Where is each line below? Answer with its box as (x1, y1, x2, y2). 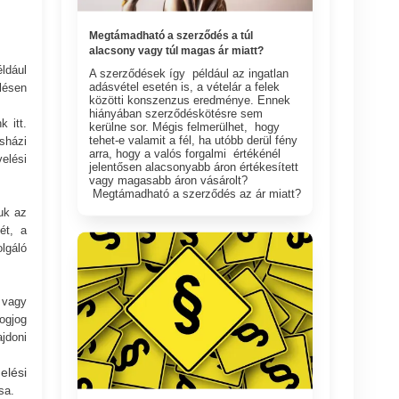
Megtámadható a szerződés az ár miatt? (89, 186, 302, 200)
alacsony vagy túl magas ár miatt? (89, 44, 265, 57)
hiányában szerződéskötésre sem (89, 106, 264, 120)
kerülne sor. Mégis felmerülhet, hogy (89, 119, 281, 134)
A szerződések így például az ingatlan (89, 66, 289, 80)
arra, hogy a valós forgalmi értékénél (89, 146, 281, 160)
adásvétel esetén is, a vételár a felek (89, 79, 281, 94)
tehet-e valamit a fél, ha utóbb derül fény (89, 133, 298, 147)
